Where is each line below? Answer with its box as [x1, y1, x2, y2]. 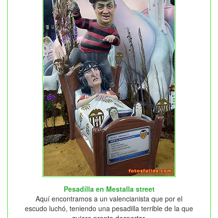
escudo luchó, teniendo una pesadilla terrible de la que [25, 203, 193, 214]
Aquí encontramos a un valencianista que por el [36, 194, 182, 204]
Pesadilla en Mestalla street [63, 184, 155, 194]
